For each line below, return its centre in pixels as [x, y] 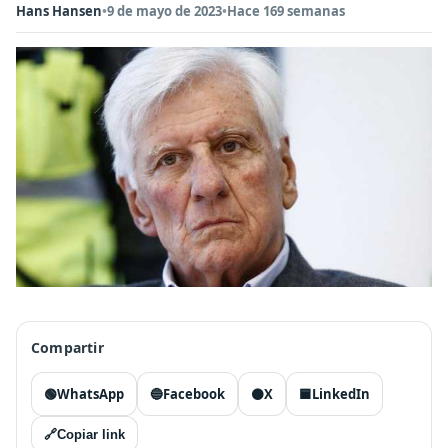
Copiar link [91, 434]
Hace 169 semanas [286, 11]
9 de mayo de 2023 [164, 11]
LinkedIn [341, 394]
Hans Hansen [59, 11]
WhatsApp [90, 394]
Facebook [194, 394]
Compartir [67, 347]
